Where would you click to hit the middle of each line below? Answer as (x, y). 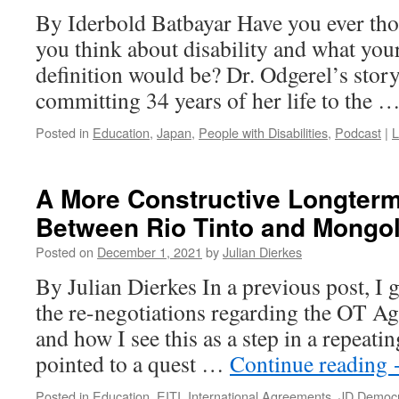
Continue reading (311, 363)
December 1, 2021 (150, 252)
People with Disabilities (263, 132)
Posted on (65, 252)
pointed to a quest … (133, 363)
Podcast (358, 132)
